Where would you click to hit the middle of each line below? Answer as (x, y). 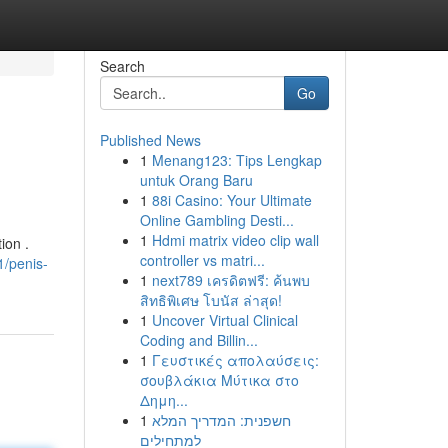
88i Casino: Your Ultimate (231, 200)
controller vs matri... (202, 260)
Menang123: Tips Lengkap (236, 160)
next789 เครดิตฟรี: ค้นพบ (230, 280)
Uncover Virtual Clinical (224, 320)
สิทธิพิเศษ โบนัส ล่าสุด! (210, 300)
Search (122, 66)
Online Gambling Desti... (216, 220)
